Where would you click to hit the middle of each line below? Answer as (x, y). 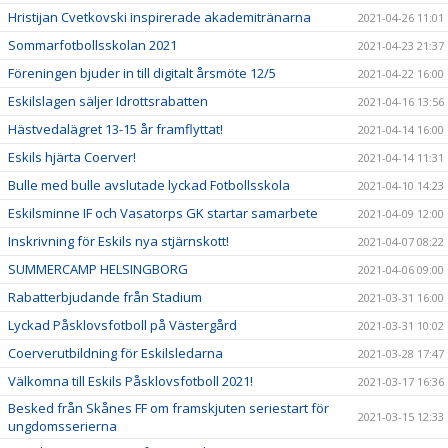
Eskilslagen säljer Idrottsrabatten (108, 101)
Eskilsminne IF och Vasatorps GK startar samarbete (163, 213)
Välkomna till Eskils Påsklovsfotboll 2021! (130, 381)
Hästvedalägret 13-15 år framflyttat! (115, 129)
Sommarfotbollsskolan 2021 (92, 45)
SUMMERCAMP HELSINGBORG (98, 269)
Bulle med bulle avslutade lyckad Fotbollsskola (149, 185)
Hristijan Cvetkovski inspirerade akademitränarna (159, 17)
